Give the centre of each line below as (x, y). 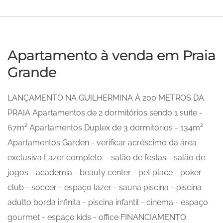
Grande (32, 72)
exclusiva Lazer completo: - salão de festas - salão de (106, 158)
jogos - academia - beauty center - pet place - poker (105, 172)
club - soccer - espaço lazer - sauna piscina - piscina (105, 187)
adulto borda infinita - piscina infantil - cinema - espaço (108, 202)
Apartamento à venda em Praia (111, 55)
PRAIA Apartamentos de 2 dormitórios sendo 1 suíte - (105, 113)
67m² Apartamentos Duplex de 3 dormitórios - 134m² (105, 128)
